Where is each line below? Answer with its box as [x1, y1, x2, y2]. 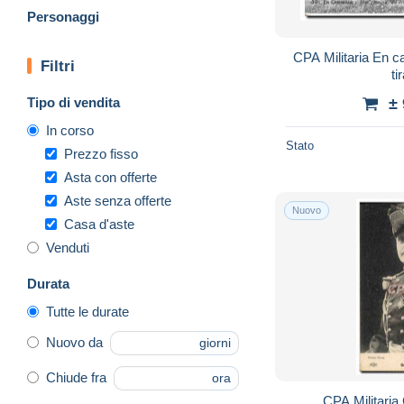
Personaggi [27, 8, 99, 24]
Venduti [46, 239, 89, 255]
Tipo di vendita [27, 94, 120, 110]
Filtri [41, 57, 75, 75]
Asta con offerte [64, 169, 157, 185]
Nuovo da [46, 335, 103, 351]
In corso [46, 122, 94, 138]
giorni [199, 335, 231, 351]
